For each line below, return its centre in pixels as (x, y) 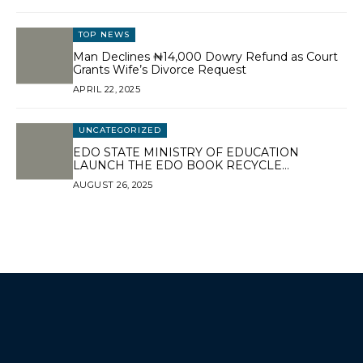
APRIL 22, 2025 (107, 89)
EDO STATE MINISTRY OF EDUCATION (186, 152)
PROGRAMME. (116, 178)
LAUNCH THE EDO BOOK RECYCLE (177, 165)
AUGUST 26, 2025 (113, 184)
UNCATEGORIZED (120, 130)
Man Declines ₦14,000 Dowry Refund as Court (205, 56)
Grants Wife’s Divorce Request (160, 69)
